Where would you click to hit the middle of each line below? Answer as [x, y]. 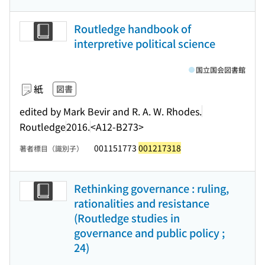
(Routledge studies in [127, 218]
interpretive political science [145, 43]
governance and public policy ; [149, 232]
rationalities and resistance [142, 203]
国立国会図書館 [221, 70]
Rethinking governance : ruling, [151, 188]
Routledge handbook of [132, 28]
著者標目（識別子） [51, 148]
